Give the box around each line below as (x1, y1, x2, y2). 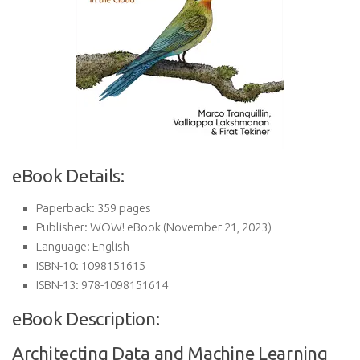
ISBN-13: (36, 278, 79, 292)
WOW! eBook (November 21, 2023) (88, 220, 272, 234)
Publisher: (36, 220, 88, 234)
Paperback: (36, 201, 95, 215)
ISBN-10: (36, 259, 79, 272)
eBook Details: (12, 166, 125, 186)
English (90, 239, 129, 253)
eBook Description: (12, 309, 160, 329)
